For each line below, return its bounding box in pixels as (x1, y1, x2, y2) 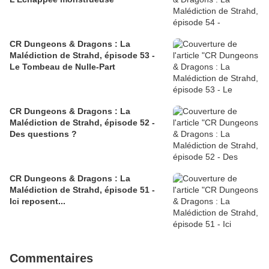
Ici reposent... (10, 196, 65, 207)
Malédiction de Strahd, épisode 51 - (10, 185, 155, 195)
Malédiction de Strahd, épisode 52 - (10, 118, 155, 128)
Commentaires (10, 252, 93, 265)
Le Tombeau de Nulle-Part (10, 62, 115, 72)
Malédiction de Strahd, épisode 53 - (10, 50, 155, 61)
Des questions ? (10, 129, 77, 139)
